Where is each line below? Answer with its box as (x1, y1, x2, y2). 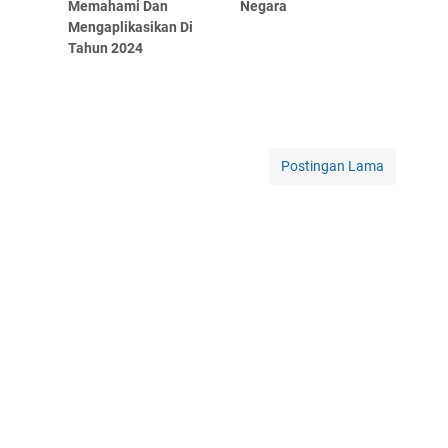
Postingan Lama (281, 157, 384, 174)
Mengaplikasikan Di (68, 18, 194, 35)
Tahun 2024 (68, 39, 144, 56)
